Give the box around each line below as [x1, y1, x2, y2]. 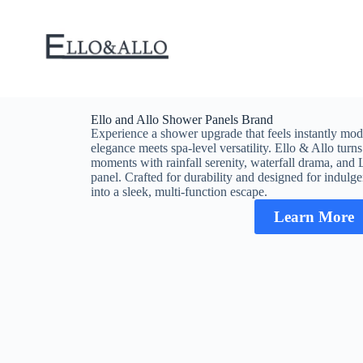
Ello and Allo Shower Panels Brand [91, 113, 273, 126]
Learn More [273, 208, 354, 225]
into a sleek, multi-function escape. [91, 185, 267, 199]
